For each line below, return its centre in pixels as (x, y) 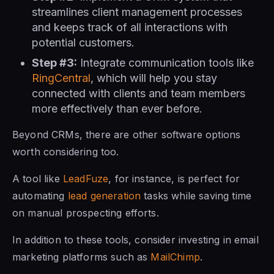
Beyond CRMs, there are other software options (127, 134)
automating (40, 195)
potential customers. (83, 42)
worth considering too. (66, 151)
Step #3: (54, 62)
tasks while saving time (196, 195)
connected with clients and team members (139, 93)
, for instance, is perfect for (174, 178)
